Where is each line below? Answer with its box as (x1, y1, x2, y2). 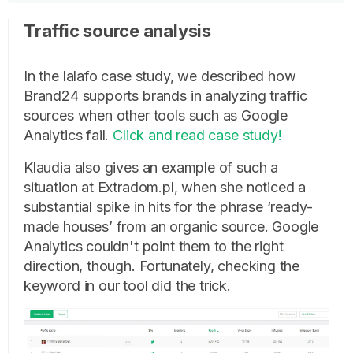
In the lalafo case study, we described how (24, 67, 296, 84)
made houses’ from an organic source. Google (24, 217, 319, 235)
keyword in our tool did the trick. (24, 277, 231, 294)
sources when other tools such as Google (24, 106, 288, 124)
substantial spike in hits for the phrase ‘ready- (24, 198, 313, 215)
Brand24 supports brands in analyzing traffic (24, 87, 308, 104)
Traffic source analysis (24, 20, 211, 41)
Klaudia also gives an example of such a (24, 158, 278, 176)
